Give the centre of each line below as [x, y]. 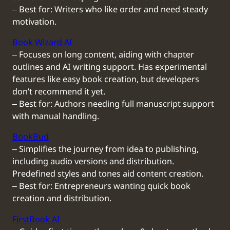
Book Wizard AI [42, 43]
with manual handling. [56, 117]
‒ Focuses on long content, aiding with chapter [103, 55]
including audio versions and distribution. [93, 162]
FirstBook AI [36, 219]
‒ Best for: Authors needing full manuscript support [113, 104]
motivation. [34, 22]
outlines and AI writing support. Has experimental [110, 68]
